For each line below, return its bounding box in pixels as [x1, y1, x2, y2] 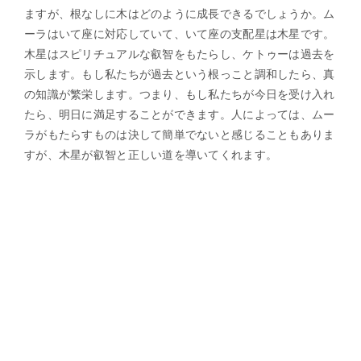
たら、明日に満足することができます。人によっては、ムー [24, 106, 335, 121]
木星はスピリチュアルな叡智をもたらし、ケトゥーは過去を [24, 46, 335, 60]
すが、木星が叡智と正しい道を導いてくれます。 [24, 147, 278, 161]
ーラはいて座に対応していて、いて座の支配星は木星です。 [24, 26, 335, 40]
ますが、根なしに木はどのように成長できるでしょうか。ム [24, 6, 335, 20]
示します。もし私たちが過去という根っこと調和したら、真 [24, 66, 335, 81]
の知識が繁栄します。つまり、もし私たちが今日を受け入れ [24, 86, 335, 101]
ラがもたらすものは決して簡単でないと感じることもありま [24, 127, 335, 141]
